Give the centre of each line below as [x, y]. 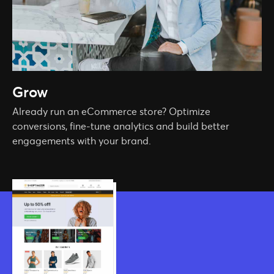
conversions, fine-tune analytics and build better [121, 126]
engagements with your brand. [82, 141]
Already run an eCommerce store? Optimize [111, 112]
